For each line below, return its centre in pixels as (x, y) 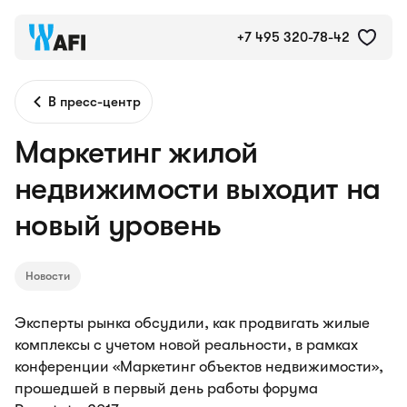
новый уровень (118, 225)
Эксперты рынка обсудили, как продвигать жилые (192, 323)
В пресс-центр (94, 102)
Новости (48, 276)
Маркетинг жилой (136, 152)
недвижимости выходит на (198, 189)
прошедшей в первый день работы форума (166, 388)
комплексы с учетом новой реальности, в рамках (186, 345)
